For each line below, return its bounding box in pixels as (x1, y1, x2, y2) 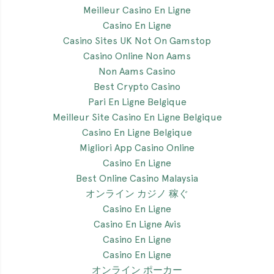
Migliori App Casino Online (80, 142, 194, 154)
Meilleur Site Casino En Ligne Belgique (52, 111, 222, 123)
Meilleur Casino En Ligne (83, 4, 191, 16)
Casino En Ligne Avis (93, 218, 181, 230)
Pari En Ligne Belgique (87, 96, 187, 108)
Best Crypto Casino (94, 81, 180, 92)
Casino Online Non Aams (83, 50, 191, 62)
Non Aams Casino (98, 65, 176, 77)
